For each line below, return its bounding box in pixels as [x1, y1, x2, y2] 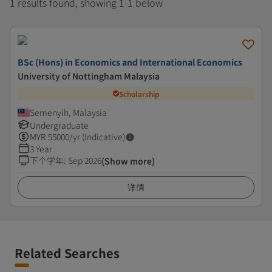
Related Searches [15, 244, 120, 262]
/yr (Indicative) [69, 131, 125, 143]
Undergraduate [30, 119, 89, 131]
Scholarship [118, 88, 160, 99]
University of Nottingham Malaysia [18, 70, 160, 82]
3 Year [30, 143, 52, 155]
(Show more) [101, 155, 155, 167]
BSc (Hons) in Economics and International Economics [18, 56, 242, 68]
